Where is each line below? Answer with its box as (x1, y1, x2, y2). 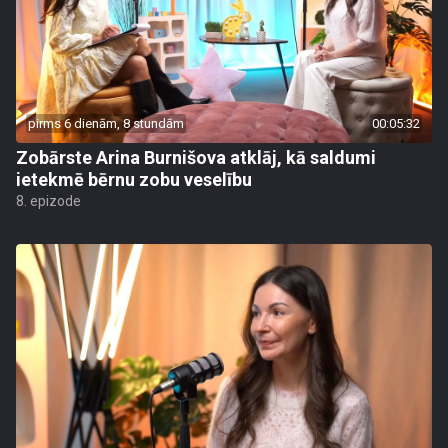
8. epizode (16, 193, 81, 209)
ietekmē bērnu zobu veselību (16, 169, 252, 190)
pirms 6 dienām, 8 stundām (28, 116, 184, 131)
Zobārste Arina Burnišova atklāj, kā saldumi (16, 147, 376, 168)
